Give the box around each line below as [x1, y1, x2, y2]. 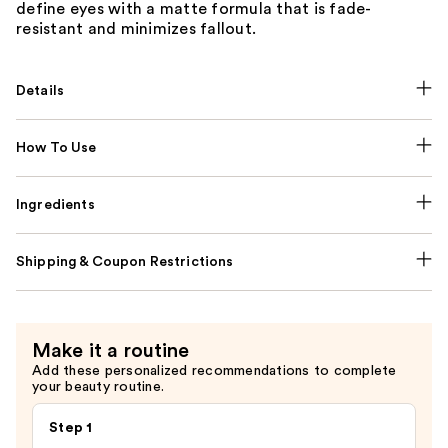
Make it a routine [32, 341, 190, 362]
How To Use [16, 141, 97, 156]
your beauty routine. [32, 380, 164, 395]
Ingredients [16, 198, 95, 213]
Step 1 [49, 421, 93, 436]
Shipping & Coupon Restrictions [16, 255, 234, 270]
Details [16, 84, 65, 99]
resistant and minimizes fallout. [16, 21, 256, 38]
